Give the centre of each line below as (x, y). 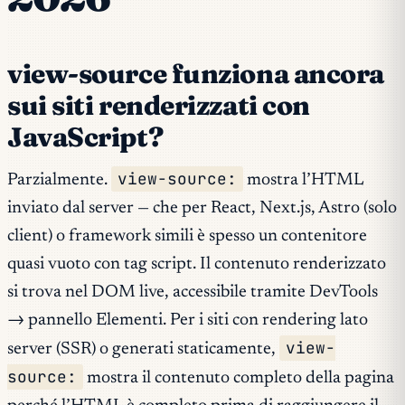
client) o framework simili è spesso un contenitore (187, 237)
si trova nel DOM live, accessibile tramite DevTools (193, 293)
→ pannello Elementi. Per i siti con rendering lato (188, 321)
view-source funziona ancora (196, 74)
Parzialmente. (59, 181)
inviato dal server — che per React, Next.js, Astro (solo (202, 209)
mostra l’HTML (304, 181)
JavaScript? (85, 137)
